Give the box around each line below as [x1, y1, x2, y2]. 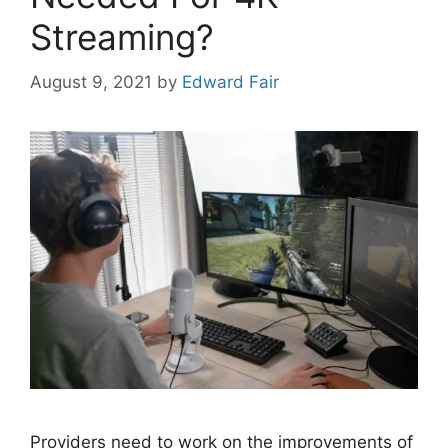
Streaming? [30, 16, 214, 58]
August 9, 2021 [30, 71, 152, 92]
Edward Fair [182, 71, 279, 92]
